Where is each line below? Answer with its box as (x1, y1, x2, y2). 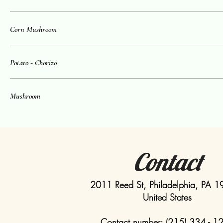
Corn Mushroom (10, 24, 57, 34)
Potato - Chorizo (10, 58, 57, 68)
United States (143, 191, 192, 203)
